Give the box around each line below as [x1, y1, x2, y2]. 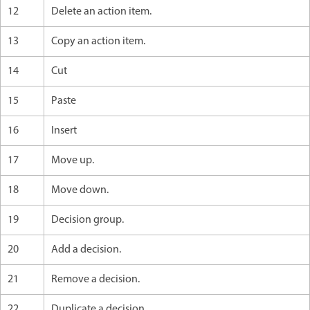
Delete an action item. [51, 3, 152, 20]
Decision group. [51, 211, 124, 228]
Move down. [51, 181, 109, 199]
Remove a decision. [51, 271, 140, 288]
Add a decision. [51, 241, 121, 258]
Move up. [51, 152, 94, 169]
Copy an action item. [51, 33, 145, 50]
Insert [51, 122, 77, 139]
